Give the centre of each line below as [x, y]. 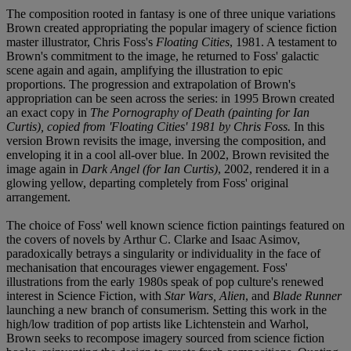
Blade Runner [307, 295]
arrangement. [38, 197]
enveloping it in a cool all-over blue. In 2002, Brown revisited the [168, 154]
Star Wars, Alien [205, 295]
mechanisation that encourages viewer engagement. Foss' [147, 267]
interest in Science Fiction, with [85, 295]
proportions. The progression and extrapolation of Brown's [151, 84]
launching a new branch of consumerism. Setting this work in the [166, 309]
